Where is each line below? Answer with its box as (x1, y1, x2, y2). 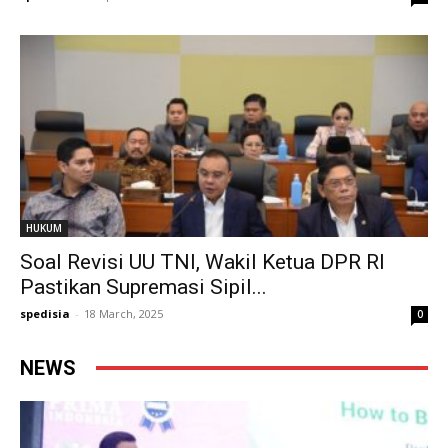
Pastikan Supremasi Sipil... (20, 274, 267, 299)
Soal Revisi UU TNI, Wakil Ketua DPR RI (20, 249, 385, 274)
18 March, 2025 (84, 305, 163, 321)
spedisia (20, 305, 70, 321)
